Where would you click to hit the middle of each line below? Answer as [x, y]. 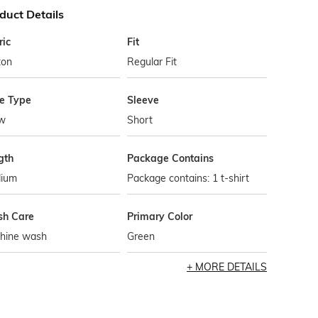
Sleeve [143, 100]
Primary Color [160, 216]
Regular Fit [152, 62]
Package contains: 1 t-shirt [188, 178]
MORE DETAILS [231, 267]
